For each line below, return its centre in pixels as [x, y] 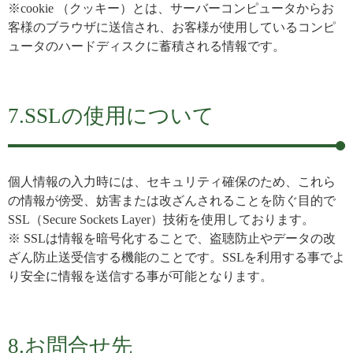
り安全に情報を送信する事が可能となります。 [140, 276]
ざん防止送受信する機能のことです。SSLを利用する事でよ [176, 257]
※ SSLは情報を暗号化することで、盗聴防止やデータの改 [172, 238]
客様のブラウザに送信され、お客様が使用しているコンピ [172, 27]
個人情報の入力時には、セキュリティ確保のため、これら [172, 182]
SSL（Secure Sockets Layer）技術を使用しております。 [161, 219]
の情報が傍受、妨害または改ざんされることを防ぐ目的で [172, 201]
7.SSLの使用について [111, 116]
